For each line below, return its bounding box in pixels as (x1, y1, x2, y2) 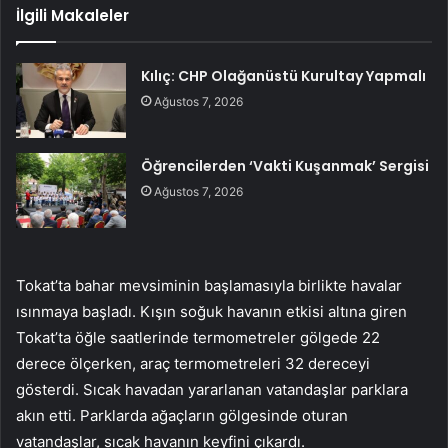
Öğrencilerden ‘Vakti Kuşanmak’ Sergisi (141, 155, 430, 176)
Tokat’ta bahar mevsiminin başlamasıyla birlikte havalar (16, 275, 402, 295)
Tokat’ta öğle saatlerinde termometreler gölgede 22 (16, 327, 380, 347)
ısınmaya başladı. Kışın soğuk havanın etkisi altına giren (16, 301, 407, 321)
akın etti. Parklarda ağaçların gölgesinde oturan (16, 405, 348, 425)
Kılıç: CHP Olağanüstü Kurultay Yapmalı (141, 65, 427, 86)
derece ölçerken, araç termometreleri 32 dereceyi (16, 353, 370, 373)
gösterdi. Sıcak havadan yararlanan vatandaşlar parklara (16, 379, 408, 399)
